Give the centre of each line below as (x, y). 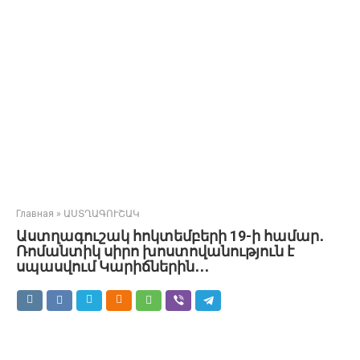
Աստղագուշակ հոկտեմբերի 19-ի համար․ (170, 236)
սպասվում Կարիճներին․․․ (112, 266)
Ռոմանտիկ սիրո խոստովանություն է (155, 251)
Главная (35, 214)
